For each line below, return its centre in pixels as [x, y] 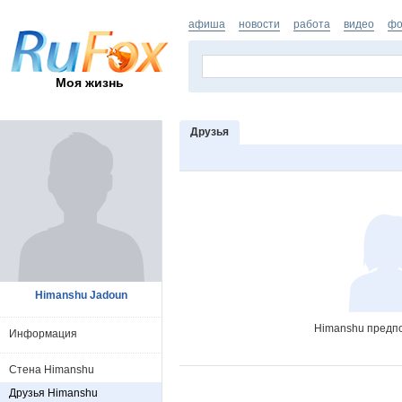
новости [259, 24]
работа [312, 24]
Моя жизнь [90, 82]
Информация [43, 334]
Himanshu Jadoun [81, 295]
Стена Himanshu [52, 370]
